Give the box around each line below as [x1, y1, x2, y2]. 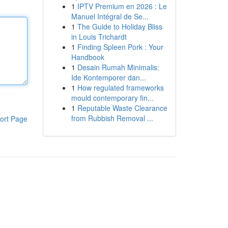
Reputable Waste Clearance [77, 103, 167, 113]
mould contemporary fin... [71, 93, 154, 103]
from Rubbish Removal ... [71, 113, 153, 123]
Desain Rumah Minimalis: [77, 62, 159, 72]
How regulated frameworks [77, 82, 164, 93]
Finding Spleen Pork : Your [77, 42, 163, 52]
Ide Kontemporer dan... [71, 72, 146, 82]
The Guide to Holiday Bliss [77, 21, 162, 32]
